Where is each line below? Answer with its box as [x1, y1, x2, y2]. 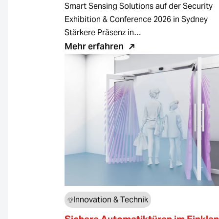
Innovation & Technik [73, 195, 148, 205]
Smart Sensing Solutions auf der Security [65, 1, 213, 11]
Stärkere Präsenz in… [65, 27, 141, 38]
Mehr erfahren [65, 41, 124, 52]
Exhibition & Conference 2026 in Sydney [65, 14, 212, 24]
